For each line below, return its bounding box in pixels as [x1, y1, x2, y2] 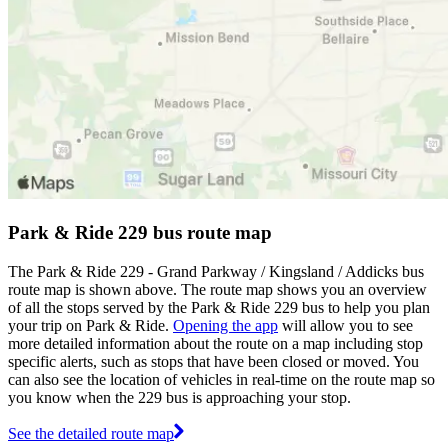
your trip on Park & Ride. [8, 316, 173, 334]
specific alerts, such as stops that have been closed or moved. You [8, 352, 419, 370]
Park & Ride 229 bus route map [8, 221, 272, 243]
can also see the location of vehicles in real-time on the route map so [8, 370, 435, 388]
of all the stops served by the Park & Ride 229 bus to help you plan [8, 298, 430, 316]
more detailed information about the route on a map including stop [8, 334, 423, 352]
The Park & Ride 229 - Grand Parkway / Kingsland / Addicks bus [8, 262, 424, 280]
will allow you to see [278, 316, 413, 334]
